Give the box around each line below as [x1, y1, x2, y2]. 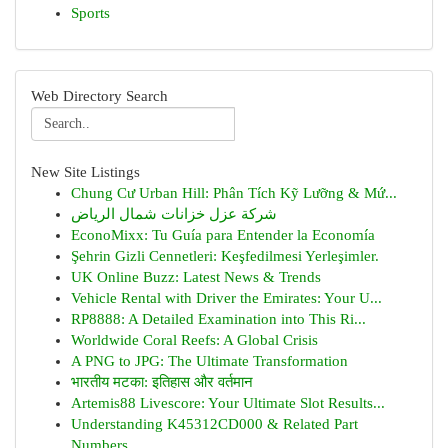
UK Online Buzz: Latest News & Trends [71, 269, 321, 285]
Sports [71, 5, 110, 21]
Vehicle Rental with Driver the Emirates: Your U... [71, 290, 382, 306]
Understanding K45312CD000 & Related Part [71, 416, 358, 432]
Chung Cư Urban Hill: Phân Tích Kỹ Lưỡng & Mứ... [71, 185, 397, 201]
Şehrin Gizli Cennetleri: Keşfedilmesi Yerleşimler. [71, 248, 379, 264]
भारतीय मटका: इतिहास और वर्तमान [71, 374, 253, 390]
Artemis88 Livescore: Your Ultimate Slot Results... [71, 395, 385, 411]
